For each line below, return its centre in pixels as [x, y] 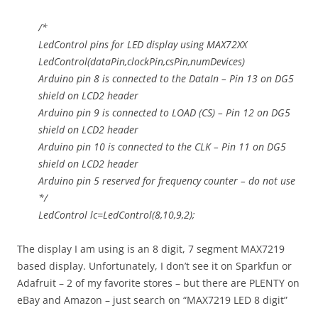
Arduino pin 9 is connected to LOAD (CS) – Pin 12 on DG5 [164, 113]
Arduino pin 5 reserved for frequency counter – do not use [167, 181]
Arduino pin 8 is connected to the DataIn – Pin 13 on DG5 [166, 79]
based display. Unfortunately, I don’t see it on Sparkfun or [154, 266]
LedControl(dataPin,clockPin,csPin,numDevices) [142, 62]
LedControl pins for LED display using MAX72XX [143, 45]
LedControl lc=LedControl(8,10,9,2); [117, 215]
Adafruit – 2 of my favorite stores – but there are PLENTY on [158, 283]
